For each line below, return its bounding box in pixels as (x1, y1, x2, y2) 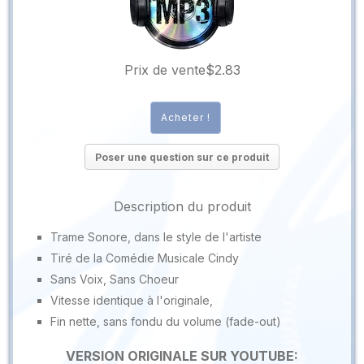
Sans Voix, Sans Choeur (50, 271, 179, 286)
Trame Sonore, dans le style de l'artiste (50, 229, 262, 244)
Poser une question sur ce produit (95, 150, 269, 163)
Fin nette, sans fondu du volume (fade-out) (50, 314, 281, 328)
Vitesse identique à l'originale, (50, 292, 213, 307)
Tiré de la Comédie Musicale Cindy (50, 250, 239, 265)
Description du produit (113, 197, 251, 214)
